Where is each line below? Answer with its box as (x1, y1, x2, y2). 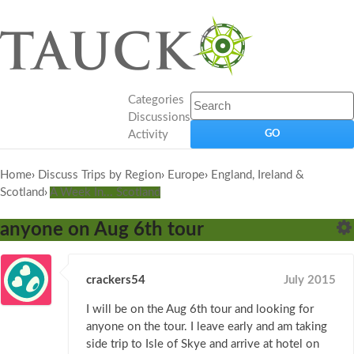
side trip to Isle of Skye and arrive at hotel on (86, 338, 319, 351)
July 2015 (284, 274, 336, 287)
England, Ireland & (211, 169, 304, 181)
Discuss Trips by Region (38, 169, 161, 181)
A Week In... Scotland (50, 186, 160, 198)
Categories (128, 94, 184, 106)
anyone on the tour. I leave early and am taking (86, 321, 327, 333)
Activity (128, 129, 168, 141)
